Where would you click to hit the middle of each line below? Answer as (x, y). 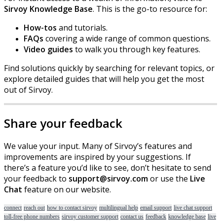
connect (13, 208)
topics (191, 68)
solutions (38, 68)
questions (191, 38)
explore (18, 79)
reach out (34, 208)
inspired (89, 157)
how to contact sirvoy (72, 208)
